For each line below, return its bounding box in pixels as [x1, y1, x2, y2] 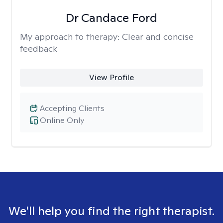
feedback [20, 43, 57, 54]
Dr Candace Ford [65, 10, 157, 25]
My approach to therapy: [20, 31, 122, 42]
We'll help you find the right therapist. [8, 203, 215, 219]
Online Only [40, 115, 84, 125]
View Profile [89, 72, 134, 83]
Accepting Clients [40, 103, 105, 113]
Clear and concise [122, 31, 194, 42]
